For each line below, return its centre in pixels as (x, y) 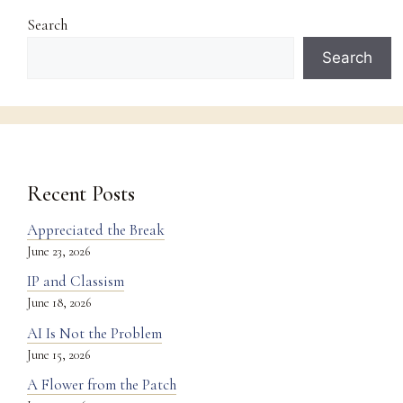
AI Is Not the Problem (94, 333)
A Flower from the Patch (102, 385)
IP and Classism (76, 282)
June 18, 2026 (59, 303)
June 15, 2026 (58, 354)
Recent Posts (81, 193)
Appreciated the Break (96, 229)
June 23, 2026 (58, 251)
